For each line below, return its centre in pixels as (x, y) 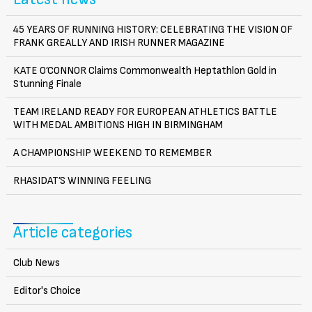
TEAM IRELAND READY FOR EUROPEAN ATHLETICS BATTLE (145, 111)
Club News (37, 263)
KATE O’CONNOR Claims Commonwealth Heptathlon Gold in (145, 70)
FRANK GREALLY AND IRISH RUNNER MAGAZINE (119, 42)
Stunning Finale (47, 84)
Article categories (73, 232)
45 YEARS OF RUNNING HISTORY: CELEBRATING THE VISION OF (153, 29)
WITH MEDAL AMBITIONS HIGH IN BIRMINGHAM (118, 125)
